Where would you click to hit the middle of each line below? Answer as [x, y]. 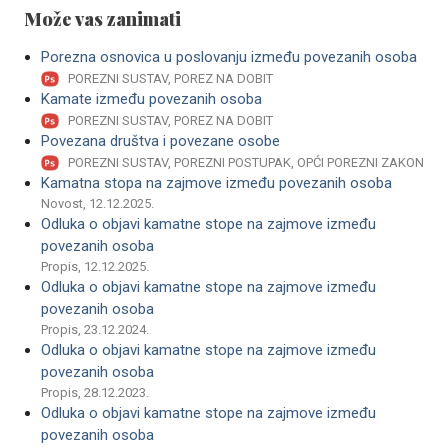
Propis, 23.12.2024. [95, 330]
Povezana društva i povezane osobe [160, 141]
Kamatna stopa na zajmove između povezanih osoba [216, 183]
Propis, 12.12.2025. [95, 267]
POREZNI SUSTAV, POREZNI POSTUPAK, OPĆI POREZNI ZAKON [246, 163]
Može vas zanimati [102, 19]
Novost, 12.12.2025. [97, 204]
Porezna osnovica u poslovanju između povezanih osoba [229, 57]
